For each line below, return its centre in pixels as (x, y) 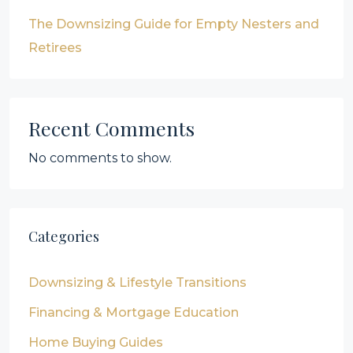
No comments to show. (100, 158)
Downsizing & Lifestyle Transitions (137, 282)
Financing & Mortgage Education (134, 312)
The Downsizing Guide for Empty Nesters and (174, 24)
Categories (64, 236)
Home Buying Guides (96, 342)
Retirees (55, 48)
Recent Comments (111, 128)
